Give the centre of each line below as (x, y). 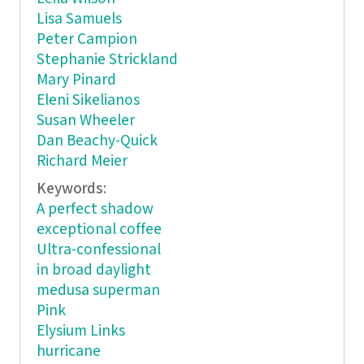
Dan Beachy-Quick (97, 141)
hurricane (68, 352)
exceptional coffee (99, 230)
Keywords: (73, 189)
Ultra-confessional (98, 250)
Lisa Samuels (79, 19)
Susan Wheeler (85, 120)
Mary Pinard (76, 80)
